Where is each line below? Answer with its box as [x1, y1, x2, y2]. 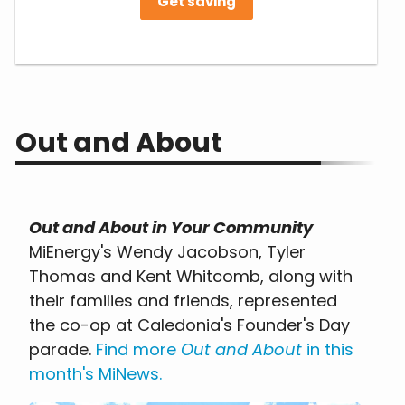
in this [302, 337, 354, 361]
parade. [29, 337, 97, 361]
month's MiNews [29, 362, 160, 385]
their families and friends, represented [29, 288, 338, 312]
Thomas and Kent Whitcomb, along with [29, 264, 353, 287]
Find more [96, 337, 182, 361]
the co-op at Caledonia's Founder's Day [29, 313, 351, 336]
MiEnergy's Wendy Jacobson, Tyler [29, 240, 306, 263]
